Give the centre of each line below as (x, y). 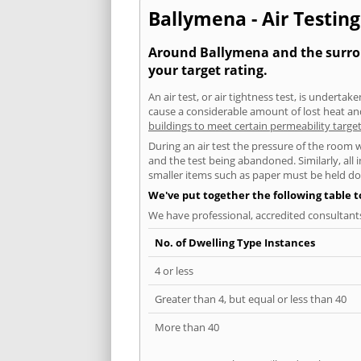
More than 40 (187, 327)
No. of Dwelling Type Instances (235, 242)
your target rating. (208, 70)
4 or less (174, 270)
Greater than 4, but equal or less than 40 (251, 299)
